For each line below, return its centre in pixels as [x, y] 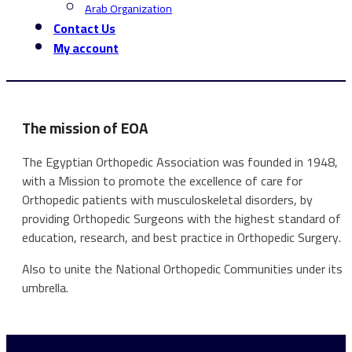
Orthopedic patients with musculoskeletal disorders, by [167, 200]
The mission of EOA [85, 128]
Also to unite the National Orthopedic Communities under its [182, 269]
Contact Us [84, 28]
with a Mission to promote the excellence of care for [162, 181]
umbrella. [45, 288]
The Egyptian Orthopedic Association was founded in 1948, [180, 162]
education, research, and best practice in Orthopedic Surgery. [181, 238]
